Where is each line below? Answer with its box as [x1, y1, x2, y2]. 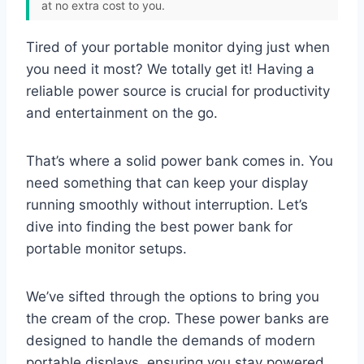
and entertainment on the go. [26, 104, 218, 121]
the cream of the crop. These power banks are [26, 310, 329, 327]
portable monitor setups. [26, 240, 187, 257]
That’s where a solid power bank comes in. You [26, 152, 333, 169]
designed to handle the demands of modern [26, 331, 315, 349]
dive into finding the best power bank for [26, 218, 292, 235]
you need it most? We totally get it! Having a [26, 60, 314, 77]
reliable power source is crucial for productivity [26, 82, 330, 99]
